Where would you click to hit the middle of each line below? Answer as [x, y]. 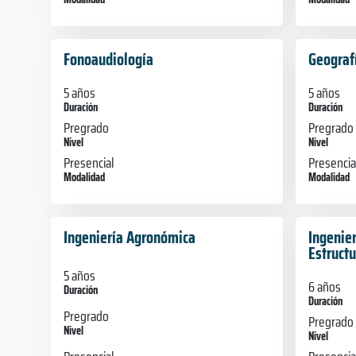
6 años [324, 286]
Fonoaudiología [108, 59]
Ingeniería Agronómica [130, 237]
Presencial [89, 163]
